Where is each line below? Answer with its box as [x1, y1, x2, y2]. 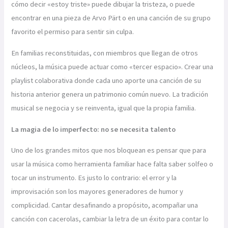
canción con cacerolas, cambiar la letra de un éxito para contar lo [11, 214, 209, 224]
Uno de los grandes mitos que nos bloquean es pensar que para [11, 146, 207, 155]
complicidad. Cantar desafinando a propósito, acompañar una [11, 201, 198, 210]
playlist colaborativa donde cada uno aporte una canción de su [11, 76, 202, 85]
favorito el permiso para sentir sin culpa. [11, 27, 134, 37]
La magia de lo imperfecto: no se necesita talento [11, 124, 176, 134]
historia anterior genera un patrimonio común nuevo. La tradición [11, 90, 209, 99]
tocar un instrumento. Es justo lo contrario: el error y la [11, 173, 177, 183]
